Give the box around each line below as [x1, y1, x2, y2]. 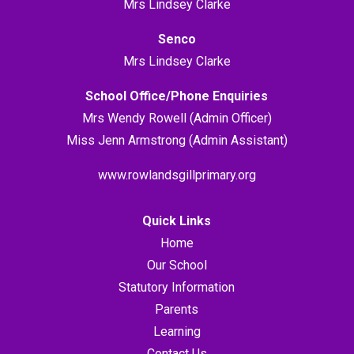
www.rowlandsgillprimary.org [97, 167, 256, 183]
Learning [153, 323, 201, 339]
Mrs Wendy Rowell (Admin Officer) [81, 110, 272, 126]
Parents [155, 301, 199, 317]
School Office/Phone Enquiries [85, 88, 269, 104]
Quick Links [142, 213, 212, 228]
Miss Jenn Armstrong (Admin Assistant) [66, 132, 288, 148]
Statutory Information [119, 279, 235, 295]
